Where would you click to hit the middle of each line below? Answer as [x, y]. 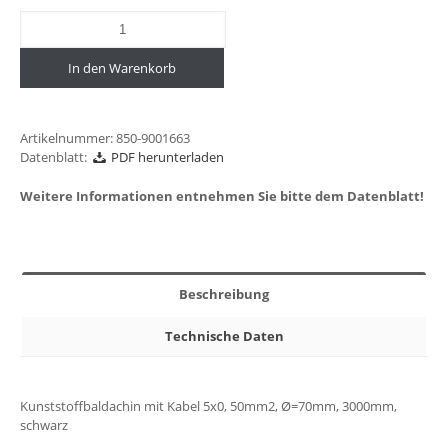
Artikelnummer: [68, 138]
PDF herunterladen [165, 157]
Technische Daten [224, 336]
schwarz [44, 425]
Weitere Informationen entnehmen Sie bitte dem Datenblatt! [222, 196]
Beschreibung [224, 294]
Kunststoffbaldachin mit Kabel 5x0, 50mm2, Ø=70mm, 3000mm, [208, 406]
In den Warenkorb [122, 68]
